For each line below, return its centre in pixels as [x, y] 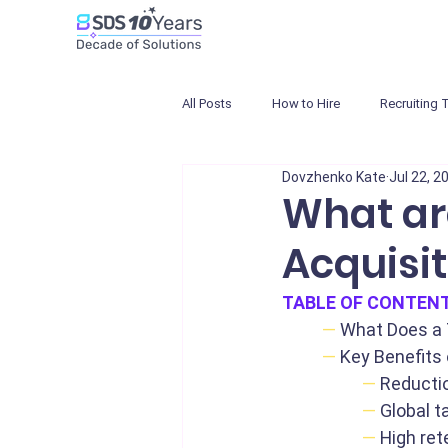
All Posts [207, 103]
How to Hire [306, 103]
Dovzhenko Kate [334, 176]
